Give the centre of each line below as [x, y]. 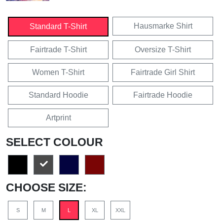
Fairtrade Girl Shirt [163, 72]
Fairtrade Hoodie [163, 95]
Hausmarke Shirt [163, 26]
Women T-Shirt [58, 72]
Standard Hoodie [58, 95]
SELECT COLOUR [55, 142]
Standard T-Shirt [58, 26]
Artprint [58, 117]
